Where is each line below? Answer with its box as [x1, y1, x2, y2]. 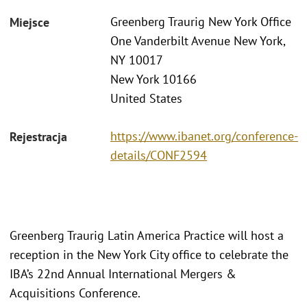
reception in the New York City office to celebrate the [10, 246, 288, 262]
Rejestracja [10, 128, 67, 145]
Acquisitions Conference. [10, 284, 143, 301]
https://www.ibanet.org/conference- [110, 127, 298, 144]
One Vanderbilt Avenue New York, [110, 33, 285, 49]
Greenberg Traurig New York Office [110, 14, 291, 30]
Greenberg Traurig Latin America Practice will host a [10, 227, 284, 243]
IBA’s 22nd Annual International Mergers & [10, 265, 236, 282]
